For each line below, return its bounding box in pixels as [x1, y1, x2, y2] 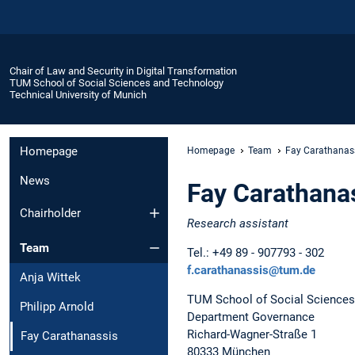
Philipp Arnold [20, 300, 94, 315]
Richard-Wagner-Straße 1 [187, 326, 317, 342]
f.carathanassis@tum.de [187, 262, 315, 277]
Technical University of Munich [10, 88, 147, 101]
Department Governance [187, 309, 315, 324]
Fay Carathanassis [21, 329, 118, 344]
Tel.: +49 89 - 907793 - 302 [187, 245, 324, 260]
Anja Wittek [20, 270, 81, 285]
